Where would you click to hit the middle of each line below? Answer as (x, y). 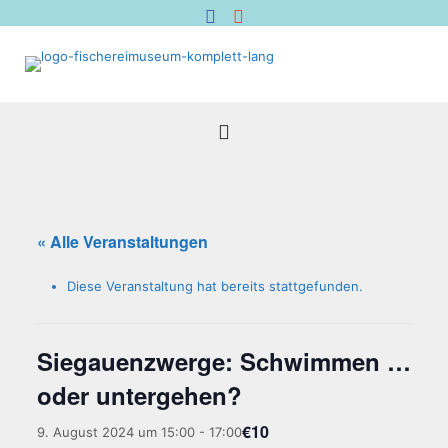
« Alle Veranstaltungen (122, 241)
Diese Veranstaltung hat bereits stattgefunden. (214, 286)
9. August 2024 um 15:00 (115, 431)
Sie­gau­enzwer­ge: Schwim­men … (223, 361)
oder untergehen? (139, 395)
